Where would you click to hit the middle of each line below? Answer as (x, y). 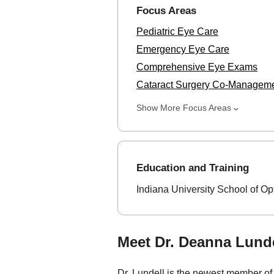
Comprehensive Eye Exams (197, 67)
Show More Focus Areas (184, 107)
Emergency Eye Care (183, 49)
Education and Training (193, 168)
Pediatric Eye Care (177, 31)
